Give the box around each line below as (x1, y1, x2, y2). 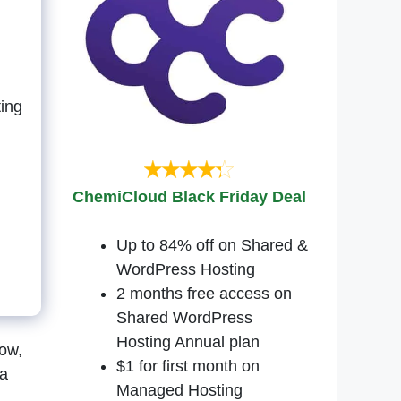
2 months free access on (116, 285, 292, 303)
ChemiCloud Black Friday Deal (72, 188, 306, 207)
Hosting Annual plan (116, 333, 260, 352)
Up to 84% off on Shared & (116, 236, 308, 255)
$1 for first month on (116, 357, 260, 376)
